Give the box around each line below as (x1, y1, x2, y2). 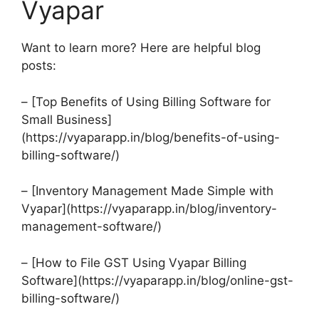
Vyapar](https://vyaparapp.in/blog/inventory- (21, 202, 277, 216)
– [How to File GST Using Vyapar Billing (21, 255, 246, 270)
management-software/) (21, 219, 162, 234)
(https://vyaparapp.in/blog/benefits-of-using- (21, 130, 280, 145)
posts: (21, 58, 56, 73)
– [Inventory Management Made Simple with (21, 184, 273, 199)
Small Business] (21, 112, 112, 127)
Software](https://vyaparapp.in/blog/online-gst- (21, 273, 293, 288)
